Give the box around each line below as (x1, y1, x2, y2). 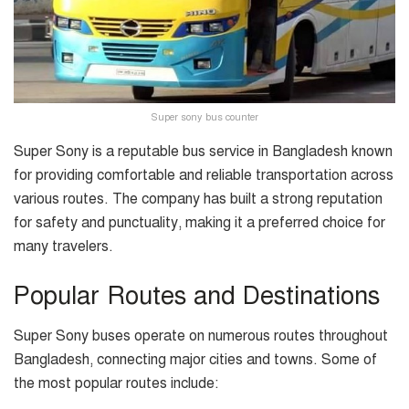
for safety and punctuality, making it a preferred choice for (14, 214, 385, 233)
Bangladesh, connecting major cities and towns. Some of (14, 351, 377, 370)
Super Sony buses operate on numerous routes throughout (14, 327, 388, 346)
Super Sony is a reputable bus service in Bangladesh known (14, 142, 393, 162)
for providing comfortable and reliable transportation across (14, 166, 393, 185)
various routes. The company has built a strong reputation (14, 190, 383, 209)
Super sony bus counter (151, 111, 258, 124)
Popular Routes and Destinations (14, 279, 380, 311)
